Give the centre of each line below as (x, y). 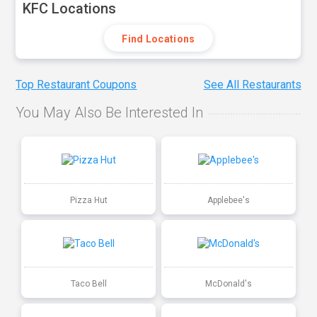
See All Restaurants (252, 85)
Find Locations (158, 39)
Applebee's (228, 200)
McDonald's (228, 283)
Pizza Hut (88, 200)
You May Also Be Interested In (110, 113)
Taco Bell (88, 283)
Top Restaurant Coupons (76, 85)
